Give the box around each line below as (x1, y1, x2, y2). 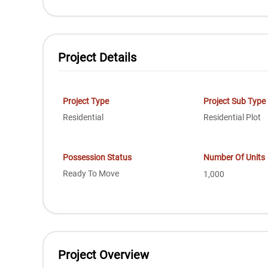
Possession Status (63, 153, 132, 162)
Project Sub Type (203, 96, 266, 106)
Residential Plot (203, 112, 261, 123)
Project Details (58, 50, 137, 65)
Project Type (63, 96, 109, 106)
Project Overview (58, 248, 150, 262)
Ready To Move (63, 169, 120, 179)
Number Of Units (203, 153, 266, 162)
